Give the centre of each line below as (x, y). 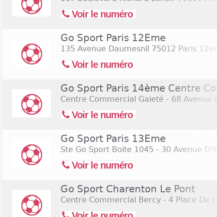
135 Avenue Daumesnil (105, 49)
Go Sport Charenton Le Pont (128, 189)
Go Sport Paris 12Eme (113, 38)
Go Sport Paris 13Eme (113, 139)
